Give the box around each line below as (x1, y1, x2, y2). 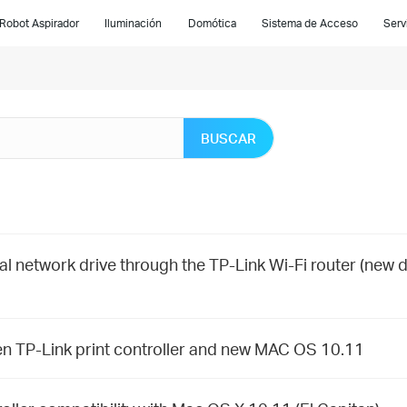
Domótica (187, 16, 236, 30)
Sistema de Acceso (261, 16, 358, 30)
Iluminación (104, 16, 163, 30)
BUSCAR (201, 129, 256, 148)
